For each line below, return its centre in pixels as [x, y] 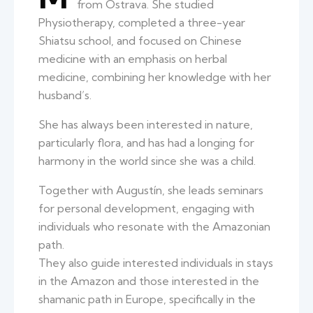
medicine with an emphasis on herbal [133, 58]
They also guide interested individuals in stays [156, 262]
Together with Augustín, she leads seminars [151, 190]
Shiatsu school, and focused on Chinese [140, 40]
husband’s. [65, 95]
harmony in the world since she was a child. [147, 160]
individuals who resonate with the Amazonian [154, 226]
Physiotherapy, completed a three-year [142, 22]
